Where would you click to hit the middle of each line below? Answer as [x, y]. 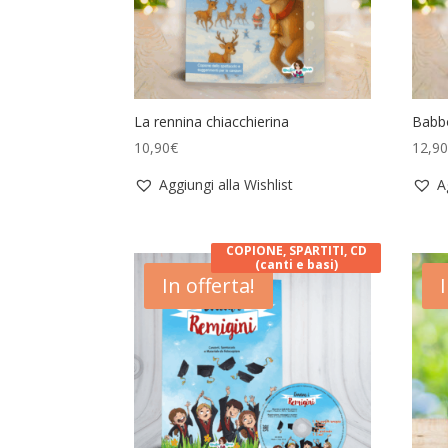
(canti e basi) [296, 264]
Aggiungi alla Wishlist [226, 185]
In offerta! [209, 285]
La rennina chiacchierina [212, 122]
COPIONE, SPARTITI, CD [296, 250]
